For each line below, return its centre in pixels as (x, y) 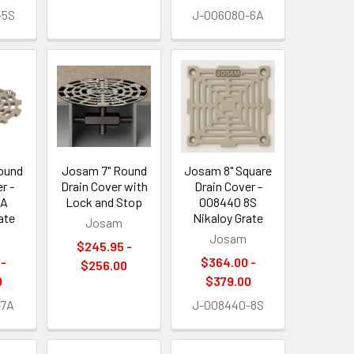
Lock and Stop (104, 201)
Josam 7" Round (104, 170)
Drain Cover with (104, 186)
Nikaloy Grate (228, 217)
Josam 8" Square (228, 170)
